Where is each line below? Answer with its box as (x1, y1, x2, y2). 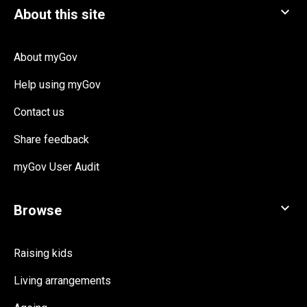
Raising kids (14, 246, 73, 260)
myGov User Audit (14, 160, 99, 173)
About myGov (14, 50, 77, 64)
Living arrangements (14, 273, 111, 287)
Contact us (14, 105, 64, 119)
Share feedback (14, 132, 89, 146)
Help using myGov (14, 77, 101, 91)
